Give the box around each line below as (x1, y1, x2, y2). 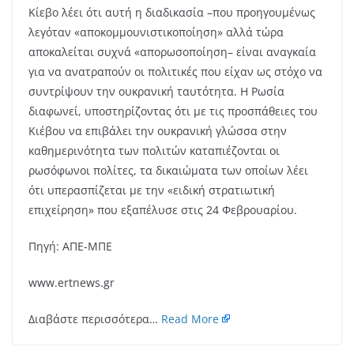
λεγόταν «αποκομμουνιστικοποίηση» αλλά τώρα (28, 24, 284, 40)
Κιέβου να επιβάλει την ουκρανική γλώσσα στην (28, 123, 287, 139)
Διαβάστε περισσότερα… (28, 311, 161, 327)
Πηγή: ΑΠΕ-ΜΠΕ (28, 239, 112, 254)
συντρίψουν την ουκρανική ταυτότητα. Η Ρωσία (28, 84, 284, 100)
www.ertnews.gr (28, 275, 115, 291)
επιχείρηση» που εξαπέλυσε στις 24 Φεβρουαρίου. (28, 202, 297, 218)
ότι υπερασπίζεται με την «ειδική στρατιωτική (28, 183, 275, 198)
